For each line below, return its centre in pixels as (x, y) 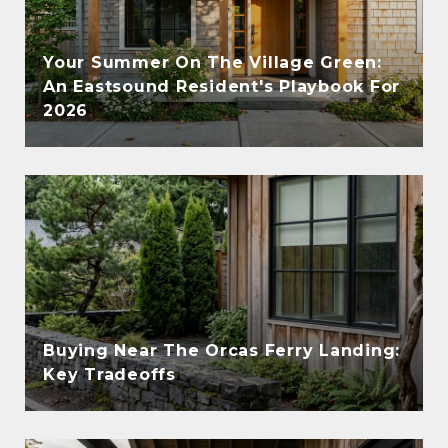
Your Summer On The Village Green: (212, 62)
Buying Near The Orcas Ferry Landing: (221, 350)
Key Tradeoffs (109, 374)
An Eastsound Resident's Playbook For (221, 86)
